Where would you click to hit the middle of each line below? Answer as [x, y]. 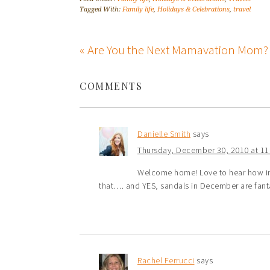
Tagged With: [101, 9]
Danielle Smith [164, 134]
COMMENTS [111, 86]
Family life [138, 9]
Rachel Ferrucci [166, 260]
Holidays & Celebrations [193, 9]
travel [242, 9]
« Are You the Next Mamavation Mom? [174, 50]
